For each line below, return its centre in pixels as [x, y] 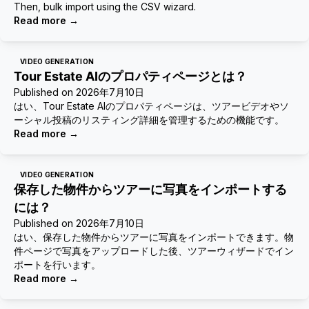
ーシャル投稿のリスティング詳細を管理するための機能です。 [149, 120]
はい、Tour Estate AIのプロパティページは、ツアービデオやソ [151, 106]
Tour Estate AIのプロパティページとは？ [130, 76]
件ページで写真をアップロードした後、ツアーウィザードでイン [154, 251]
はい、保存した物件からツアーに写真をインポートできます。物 [154, 237]
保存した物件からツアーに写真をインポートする [150, 189]
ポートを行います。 [57, 265]
